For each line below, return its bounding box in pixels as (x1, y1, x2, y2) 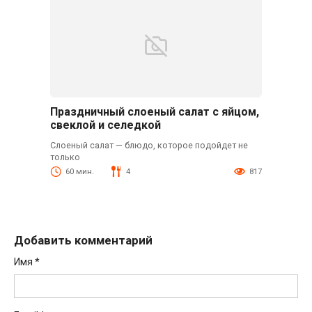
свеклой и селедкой (49, 118, 161, 132)
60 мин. (65, 166, 94, 176)
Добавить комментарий (14, 233, 153, 247)
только (49, 151, 80, 162)
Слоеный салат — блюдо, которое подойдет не (49, 139, 248, 150)
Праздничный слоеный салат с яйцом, (49, 104, 259, 118)
